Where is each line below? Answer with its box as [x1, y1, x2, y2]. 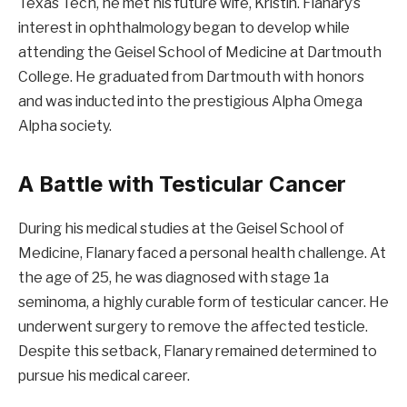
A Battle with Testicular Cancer [18, 170, 346, 197]
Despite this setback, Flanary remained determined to [18, 342, 377, 360]
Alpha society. [18, 117, 112, 135]
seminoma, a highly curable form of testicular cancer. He [18, 293, 389, 311]
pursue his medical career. [18, 366, 190, 384]
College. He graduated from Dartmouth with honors [18, 68, 364, 86]
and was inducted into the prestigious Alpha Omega [18, 93, 362, 111]
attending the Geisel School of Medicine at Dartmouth [18, 44, 382, 62]
